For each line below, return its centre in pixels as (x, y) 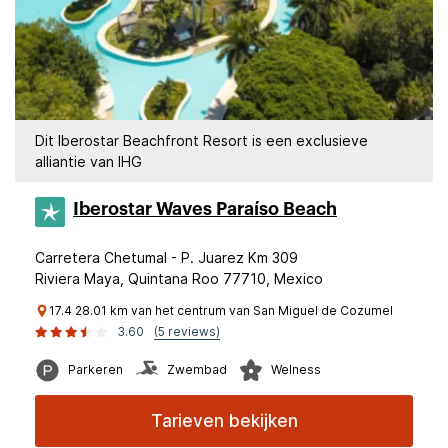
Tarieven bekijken (224, 421)
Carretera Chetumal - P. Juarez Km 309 (166, 257)
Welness (296, 369)
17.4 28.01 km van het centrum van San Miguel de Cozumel (221, 310)
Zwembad (197, 369)
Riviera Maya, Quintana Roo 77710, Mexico (179, 278)
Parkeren (95, 369)
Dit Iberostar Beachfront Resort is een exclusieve (201, 140)
